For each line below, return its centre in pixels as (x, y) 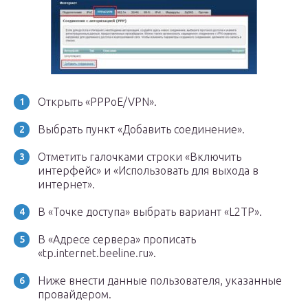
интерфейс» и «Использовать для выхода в (148, 170)
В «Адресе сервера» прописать (117, 239)
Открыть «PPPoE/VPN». (97, 102)
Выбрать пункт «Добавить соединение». (141, 129)
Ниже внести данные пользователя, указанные (160, 280)
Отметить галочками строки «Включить (140, 157)
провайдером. (75, 294)
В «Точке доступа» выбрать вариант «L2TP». (150, 212)
